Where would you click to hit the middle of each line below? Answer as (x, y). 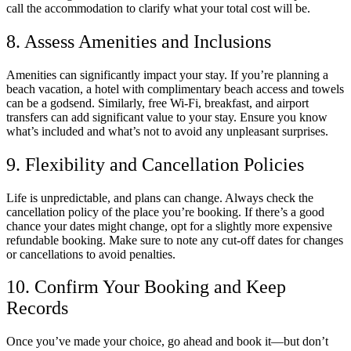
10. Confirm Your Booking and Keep (146, 287)
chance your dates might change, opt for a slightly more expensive (169, 226)
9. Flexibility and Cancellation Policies (155, 164)
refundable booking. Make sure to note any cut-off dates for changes (175, 240)
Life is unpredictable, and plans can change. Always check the (160, 197)
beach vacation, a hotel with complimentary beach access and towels (175, 89)
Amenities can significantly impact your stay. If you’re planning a (167, 74)
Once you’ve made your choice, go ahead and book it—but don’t (167, 342)
